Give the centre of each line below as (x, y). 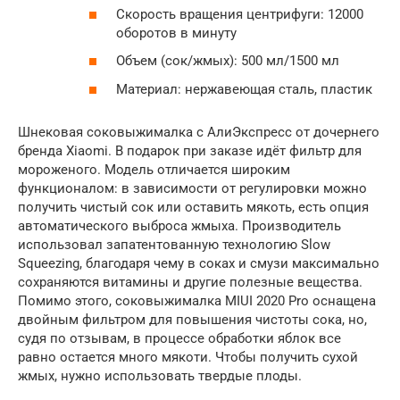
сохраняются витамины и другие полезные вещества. (190, 282)
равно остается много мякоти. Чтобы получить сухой (188, 357)
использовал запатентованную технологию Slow (174, 244)
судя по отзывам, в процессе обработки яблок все (179, 338)
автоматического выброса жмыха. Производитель (179, 225)
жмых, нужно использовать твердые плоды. (160, 375)
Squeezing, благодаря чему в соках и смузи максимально (199, 263)
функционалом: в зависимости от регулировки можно (192, 188)
